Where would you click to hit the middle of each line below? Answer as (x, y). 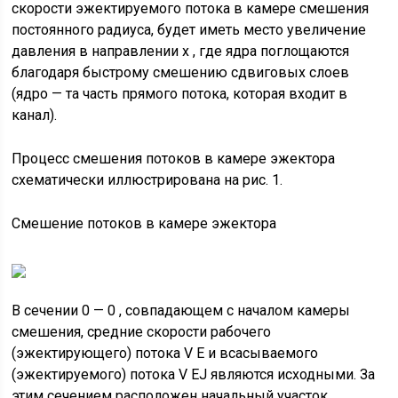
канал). (35, 115)
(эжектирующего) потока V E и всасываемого (165, 353)
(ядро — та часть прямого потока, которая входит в (180, 94)
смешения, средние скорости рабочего (142, 332)
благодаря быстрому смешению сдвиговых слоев (181, 72)
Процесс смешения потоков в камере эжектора (174, 159)
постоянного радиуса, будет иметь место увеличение (189, 30)
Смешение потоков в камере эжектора (144, 223)
